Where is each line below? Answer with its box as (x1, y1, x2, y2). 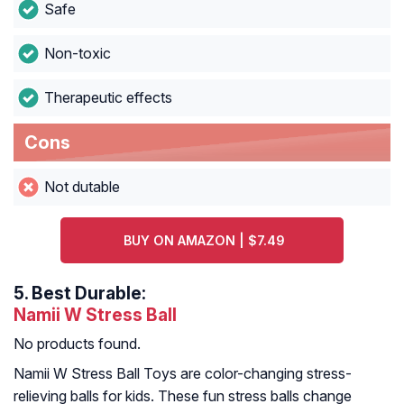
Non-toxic (43, 44, 111, 63)
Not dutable (43, 178, 120, 197)
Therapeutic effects (43, 88, 172, 107)
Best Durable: (28, 282, 146, 305)
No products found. (14, 335, 141, 353)
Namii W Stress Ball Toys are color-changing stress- (14, 364, 352, 383)
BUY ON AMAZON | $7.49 (124, 233, 286, 249)
